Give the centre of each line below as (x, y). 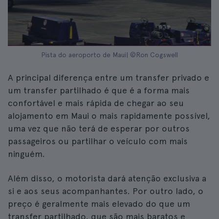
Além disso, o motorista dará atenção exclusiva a (107, 178)
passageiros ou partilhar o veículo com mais (98, 141)
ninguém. (26, 154)
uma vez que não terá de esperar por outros (99, 128)
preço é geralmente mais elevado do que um (99, 204)
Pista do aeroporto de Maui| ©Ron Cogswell (109, 55)
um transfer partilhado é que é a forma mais (99, 90)
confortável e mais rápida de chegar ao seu (96, 103)
